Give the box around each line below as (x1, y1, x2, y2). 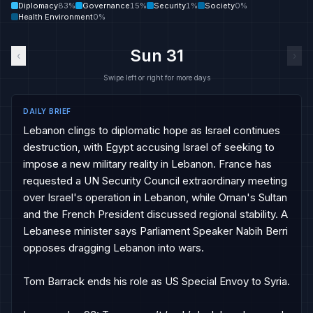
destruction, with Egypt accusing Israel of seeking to (23, 140, 275, 154)
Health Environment (18, 12, 93, 22)
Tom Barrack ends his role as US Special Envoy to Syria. (23, 275, 290, 288)
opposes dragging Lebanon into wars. (23, 241, 204, 254)
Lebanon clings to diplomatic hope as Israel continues (23, 124, 280, 137)
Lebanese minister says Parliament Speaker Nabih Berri (23, 224, 288, 238)
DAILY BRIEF (23, 107, 71, 115)
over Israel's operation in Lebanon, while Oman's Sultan (23, 191, 287, 204)
